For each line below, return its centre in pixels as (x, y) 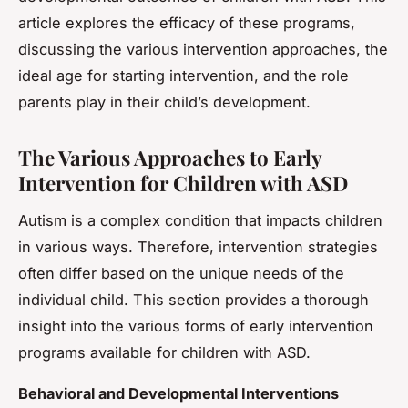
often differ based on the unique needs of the (181, 273)
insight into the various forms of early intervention (196, 326)
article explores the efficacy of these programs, (187, 22)
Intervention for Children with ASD (183, 183)
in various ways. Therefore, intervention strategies (198, 246)
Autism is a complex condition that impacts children (200, 220)
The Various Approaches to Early (170, 157)
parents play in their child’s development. (164, 102)
